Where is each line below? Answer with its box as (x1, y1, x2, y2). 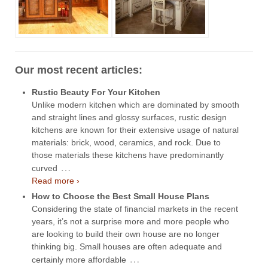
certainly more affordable (32, 254, 126, 264)
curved (32, 163, 57, 173)
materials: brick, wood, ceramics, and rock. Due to (32, 137, 221, 147)
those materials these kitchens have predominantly (32, 150, 224, 160)
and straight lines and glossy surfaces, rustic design (32, 112, 227, 122)
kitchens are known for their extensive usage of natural (32, 124, 239, 135)
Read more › (32, 175, 80, 185)
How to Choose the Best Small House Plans (32, 191, 209, 201)
